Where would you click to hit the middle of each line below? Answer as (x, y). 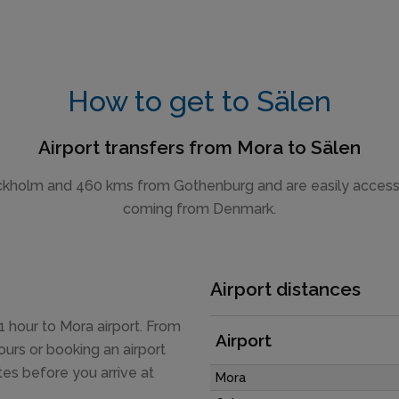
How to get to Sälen (199, 102)
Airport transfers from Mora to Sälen (199, 148)
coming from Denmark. (199, 208)
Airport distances (285, 289)
